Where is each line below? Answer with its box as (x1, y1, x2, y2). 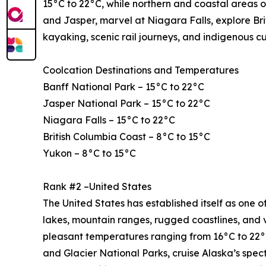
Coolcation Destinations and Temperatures (43, 64, 239, 77)
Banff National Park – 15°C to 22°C (43, 81, 204, 93)
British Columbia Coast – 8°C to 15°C (43, 131, 210, 143)
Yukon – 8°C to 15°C (43, 147, 136, 160)
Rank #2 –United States (43, 180, 151, 193)
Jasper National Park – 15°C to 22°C (43, 97, 210, 110)
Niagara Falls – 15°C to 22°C (43, 114, 175, 126)
